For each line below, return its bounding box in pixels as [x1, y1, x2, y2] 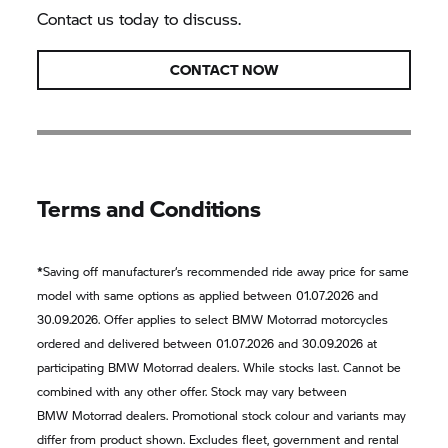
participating [37, 358, 109, 376]
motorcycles [317, 310, 389, 328]
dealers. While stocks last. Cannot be [193, 358, 402, 376]
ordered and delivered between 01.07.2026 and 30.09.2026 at [37, 334, 378, 352]
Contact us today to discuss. [37, 6, 242, 30]
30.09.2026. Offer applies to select [37, 310, 233, 328]
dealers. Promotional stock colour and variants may [122, 406, 407, 424]
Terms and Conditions [37, 191, 262, 224]
